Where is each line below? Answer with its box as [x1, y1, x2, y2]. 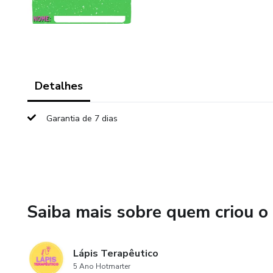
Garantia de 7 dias [46, 113, 118, 124]
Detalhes [35, 79, 83, 93]
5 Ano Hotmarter [73, 261, 130, 271]
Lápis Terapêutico [73, 247, 158, 260]
